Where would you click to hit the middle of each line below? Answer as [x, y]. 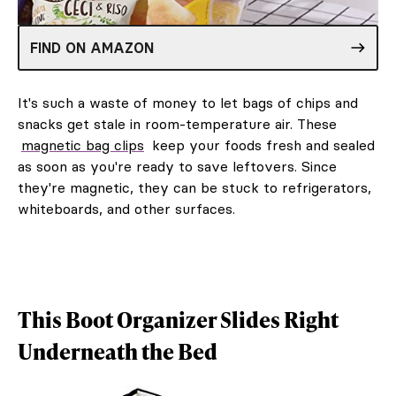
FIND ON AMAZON [92, 47]
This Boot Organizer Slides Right [178, 319]
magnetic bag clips [83, 145]
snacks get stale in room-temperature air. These [177, 123]
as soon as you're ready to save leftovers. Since [177, 166]
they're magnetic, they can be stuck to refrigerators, [194, 187]
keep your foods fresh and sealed [261, 145]
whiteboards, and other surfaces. [126, 208]
